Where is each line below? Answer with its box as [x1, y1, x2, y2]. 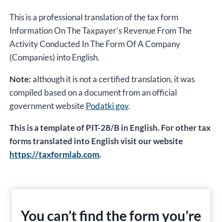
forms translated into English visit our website [9, 135, 183, 146]
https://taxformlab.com [9, 149, 99, 160]
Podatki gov [86, 100, 128, 111]
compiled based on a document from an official [9, 87, 177, 98]
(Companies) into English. [9, 52, 100, 62]
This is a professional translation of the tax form [9, 11, 178, 22]
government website [9, 100, 86, 111]
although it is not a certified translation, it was [31, 73, 195, 84]
